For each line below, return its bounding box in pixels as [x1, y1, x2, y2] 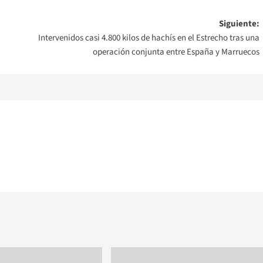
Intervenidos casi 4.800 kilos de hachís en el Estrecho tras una [38, 32, 259, 45]
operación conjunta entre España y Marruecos [92, 46, 259, 59]
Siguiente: [218, 18, 259, 31]
